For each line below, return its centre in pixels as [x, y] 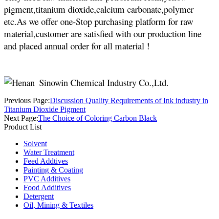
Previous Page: [27, 100]
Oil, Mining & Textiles [58, 205]
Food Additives [47, 187]
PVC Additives [47, 179]
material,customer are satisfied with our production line [103, 33]
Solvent [35, 143]
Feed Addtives [46, 161]
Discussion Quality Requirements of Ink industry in [129, 100]
